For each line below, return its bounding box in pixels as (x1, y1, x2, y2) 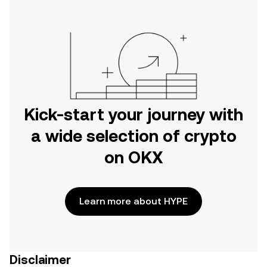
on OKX (104, 147, 163, 167)
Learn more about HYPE (79, 195, 188, 207)
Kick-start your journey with (24, 104, 243, 124)
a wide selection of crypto (30, 126, 237, 145)
